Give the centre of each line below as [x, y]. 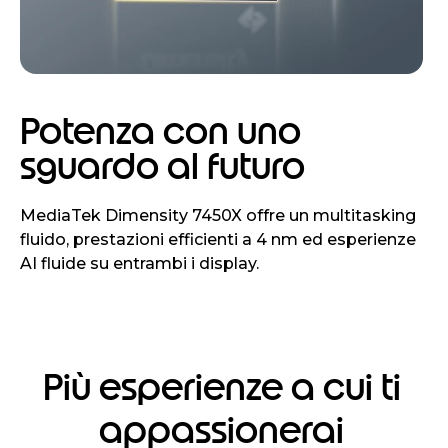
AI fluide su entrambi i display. [139, 263]
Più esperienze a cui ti [221, 387]
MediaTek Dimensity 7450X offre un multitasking [218, 215]
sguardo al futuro [162, 166]
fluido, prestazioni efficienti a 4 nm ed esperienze [218, 239]
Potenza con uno [160, 131]
